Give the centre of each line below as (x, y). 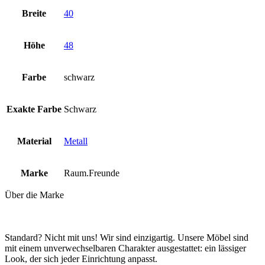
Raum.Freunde (92, 173)
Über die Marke (34, 195)
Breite (34, 13)
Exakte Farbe (34, 109)
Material (34, 141)
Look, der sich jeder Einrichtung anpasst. (81, 258)
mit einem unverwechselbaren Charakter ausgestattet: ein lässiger (125, 248)
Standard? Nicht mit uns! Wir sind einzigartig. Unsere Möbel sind (127, 237)
